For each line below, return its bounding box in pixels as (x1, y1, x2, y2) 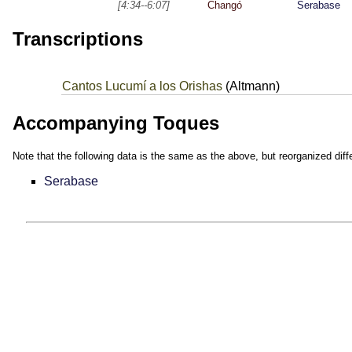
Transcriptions (13, 28, 143, 50)
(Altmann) (222, 79, 280, 93)
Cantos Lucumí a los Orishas (61, 79, 222, 93)
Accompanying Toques (13, 112, 219, 134)
